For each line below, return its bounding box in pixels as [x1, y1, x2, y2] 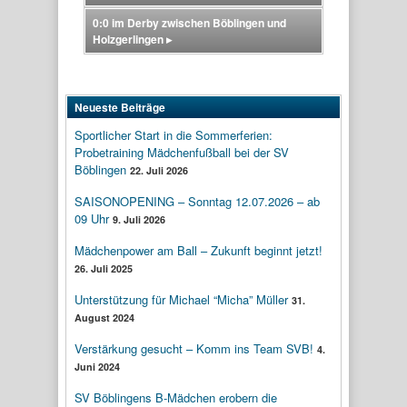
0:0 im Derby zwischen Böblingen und [93, 15, 286, 31]
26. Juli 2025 [74, 262, 133, 275]
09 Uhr [74, 210, 109, 227]
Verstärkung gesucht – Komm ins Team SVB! [74, 340, 313, 357]
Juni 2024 [74, 360, 120, 373]
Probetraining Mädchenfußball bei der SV [74, 144, 289, 161]
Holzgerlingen [93, 31, 166, 47]
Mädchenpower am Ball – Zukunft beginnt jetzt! [74, 242, 323, 259]
